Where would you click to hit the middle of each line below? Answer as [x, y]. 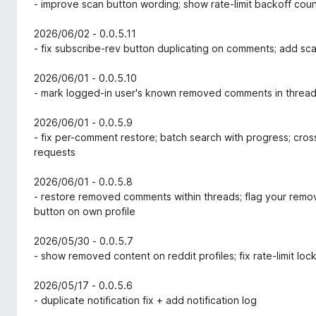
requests [55, 152]
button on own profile [85, 212]
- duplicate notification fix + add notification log [145, 300]
